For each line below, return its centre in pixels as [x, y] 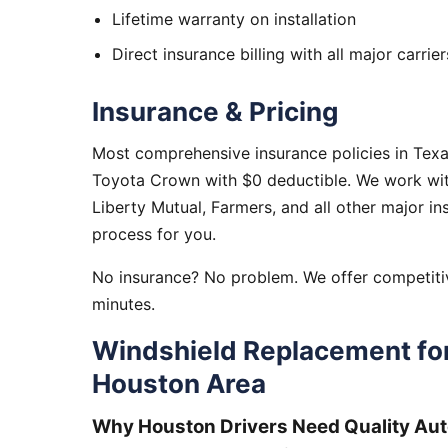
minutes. [123, 304]
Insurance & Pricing [215, 111]
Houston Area [179, 383]
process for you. [154, 234]
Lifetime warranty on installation [234, 19]
